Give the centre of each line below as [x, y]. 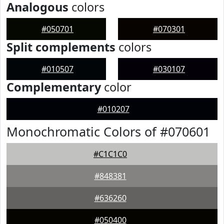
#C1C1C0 [110, 154]
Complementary [54, 87]
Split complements [61, 47]
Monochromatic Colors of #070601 [108, 131]
